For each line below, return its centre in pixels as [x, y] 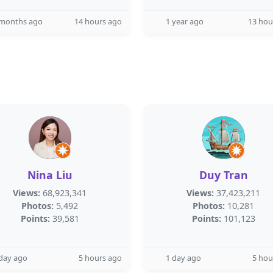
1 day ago [183, 258]
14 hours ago [98, 21]
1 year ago [185, 21]
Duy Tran [223, 175]
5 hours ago [100, 258]
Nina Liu [50, 175]
